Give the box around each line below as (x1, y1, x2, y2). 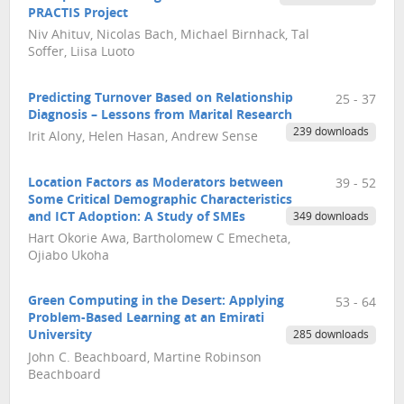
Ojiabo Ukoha (28, 249, 109, 263)
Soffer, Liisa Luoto (28, 46, 134, 60)
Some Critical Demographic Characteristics (28, 193, 292, 207)
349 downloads (292, 211, 369, 223)
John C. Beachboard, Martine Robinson (28, 351, 262, 365)
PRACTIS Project (28, 7, 128, 22)
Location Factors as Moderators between (28, 176, 283, 190)
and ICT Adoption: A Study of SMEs (28, 210, 245, 225)
